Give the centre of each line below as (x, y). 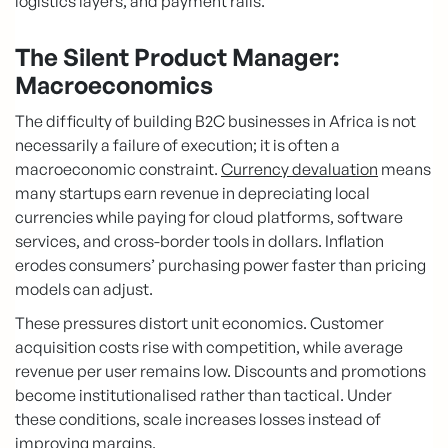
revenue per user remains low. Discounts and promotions (220, 371)
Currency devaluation (299, 169)
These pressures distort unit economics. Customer (199, 323)
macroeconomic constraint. (118, 169)
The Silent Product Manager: (177, 57)
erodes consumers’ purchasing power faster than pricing (220, 265)
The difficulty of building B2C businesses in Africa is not (215, 121)
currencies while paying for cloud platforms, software (209, 217)
